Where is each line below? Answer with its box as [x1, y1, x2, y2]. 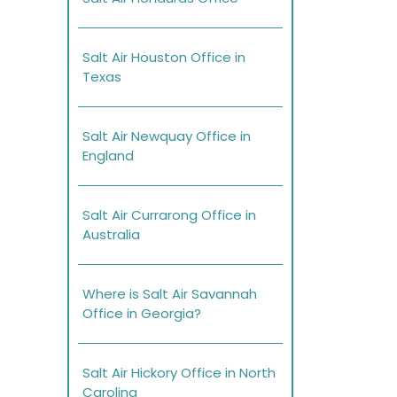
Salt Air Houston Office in [82, 48, 245, 67]
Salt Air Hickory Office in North [82, 363, 276, 383]
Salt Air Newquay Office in [82, 127, 251, 146]
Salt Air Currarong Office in [82, 206, 256, 225]
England [82, 146, 134, 166]
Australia [82, 225, 140, 245]
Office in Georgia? [82, 304, 201, 323]
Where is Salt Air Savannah [82, 284, 257, 304]
